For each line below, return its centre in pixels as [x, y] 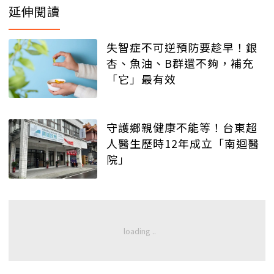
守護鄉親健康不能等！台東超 [182, 128]
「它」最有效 [141, 79]
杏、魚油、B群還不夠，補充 [180, 63]
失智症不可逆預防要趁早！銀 [182, 47]
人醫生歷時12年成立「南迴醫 [183, 143]
